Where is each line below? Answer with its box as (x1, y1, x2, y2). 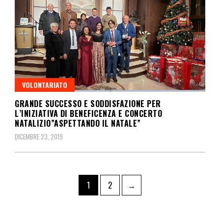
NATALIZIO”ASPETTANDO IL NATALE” (15, 117, 141, 130)
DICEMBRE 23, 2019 (15, 132, 63, 142)
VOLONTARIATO (22, 80, 67, 90)
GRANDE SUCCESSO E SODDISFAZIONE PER (15, 98, 161, 110)
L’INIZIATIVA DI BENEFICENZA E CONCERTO (15, 108, 162, 120)
